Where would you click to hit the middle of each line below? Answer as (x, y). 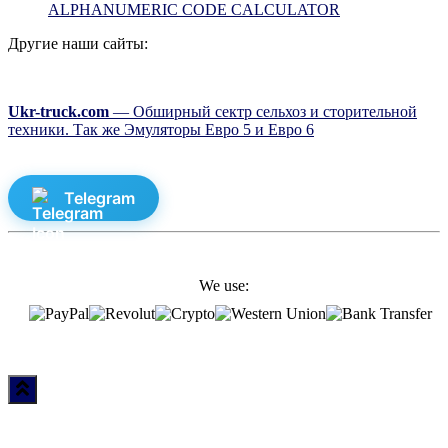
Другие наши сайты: (78, 43)
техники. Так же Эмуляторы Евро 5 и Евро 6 (161, 129)
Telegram (99, 198)
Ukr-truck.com (58, 111)
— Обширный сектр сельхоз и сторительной (263, 111)
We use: (224, 285)
